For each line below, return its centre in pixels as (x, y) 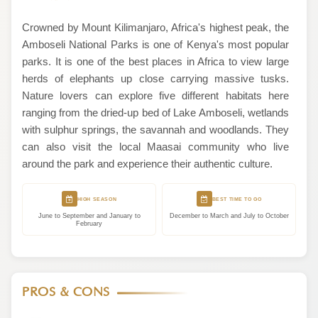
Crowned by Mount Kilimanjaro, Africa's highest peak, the (155, 27)
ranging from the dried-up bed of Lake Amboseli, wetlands (155, 113)
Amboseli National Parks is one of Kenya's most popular (155, 44)
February (89, 224)
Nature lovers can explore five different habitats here (155, 95)
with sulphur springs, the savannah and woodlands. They (155, 130)
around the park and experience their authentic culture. (147, 164)
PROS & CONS (66, 292)
